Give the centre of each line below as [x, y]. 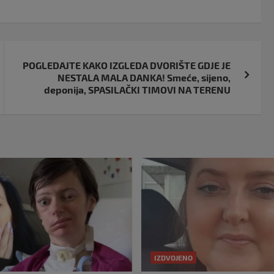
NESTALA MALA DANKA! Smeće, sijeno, [144, 78]
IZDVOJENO [173, 258]
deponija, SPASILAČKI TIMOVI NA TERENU [138, 90]
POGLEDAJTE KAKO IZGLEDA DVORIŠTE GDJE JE [127, 65]
